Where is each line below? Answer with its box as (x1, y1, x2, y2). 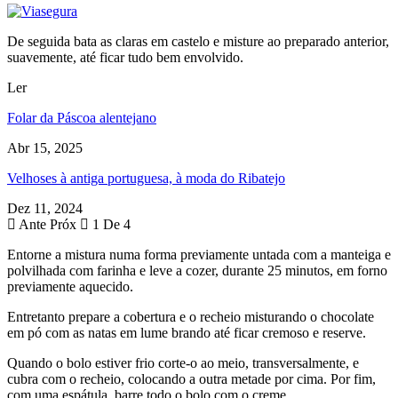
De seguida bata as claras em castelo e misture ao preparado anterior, (7, 33, 389, 49)
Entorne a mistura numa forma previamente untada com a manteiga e (7, 246, 391, 262)
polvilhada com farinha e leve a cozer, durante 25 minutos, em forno (7, 262, 387, 278)
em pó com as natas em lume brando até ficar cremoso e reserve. (7, 324, 366, 340)
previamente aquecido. (7, 278, 133, 294)
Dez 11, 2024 (7, 200, 83, 216)
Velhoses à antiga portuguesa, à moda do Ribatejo (7, 170, 285, 186)
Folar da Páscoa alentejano (7, 109, 156, 125)
